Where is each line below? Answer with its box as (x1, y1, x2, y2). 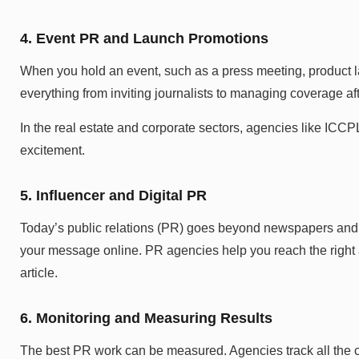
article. (20, 266, 58, 280)
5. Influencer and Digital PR (20, 188, 207, 204)
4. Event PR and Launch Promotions (20, 30, 268, 47)
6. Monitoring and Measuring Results (20, 310, 272, 327)
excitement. (20, 143, 85, 157)
